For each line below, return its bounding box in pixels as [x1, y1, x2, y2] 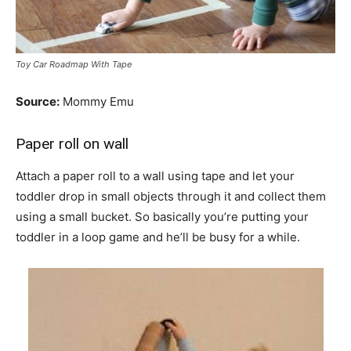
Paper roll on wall [16, 135, 128, 154]
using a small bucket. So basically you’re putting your [16, 209, 309, 225]
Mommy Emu [60, 94, 134, 110]
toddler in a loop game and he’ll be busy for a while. [16, 230, 300, 245]
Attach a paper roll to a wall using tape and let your [16, 168, 295, 184]
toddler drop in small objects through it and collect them [16, 189, 326, 204]
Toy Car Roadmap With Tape [16, 59, 132, 71]
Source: [16, 94, 60, 110]
